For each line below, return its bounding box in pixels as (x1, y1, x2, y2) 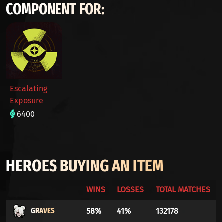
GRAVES (31, 206, 55, 216)
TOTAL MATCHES (156, 185, 210, 194)
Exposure (10, 96, 43, 105)
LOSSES (117, 185, 144, 194)
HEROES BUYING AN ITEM (6, 156, 164, 176)
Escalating (10, 84, 47, 93)
